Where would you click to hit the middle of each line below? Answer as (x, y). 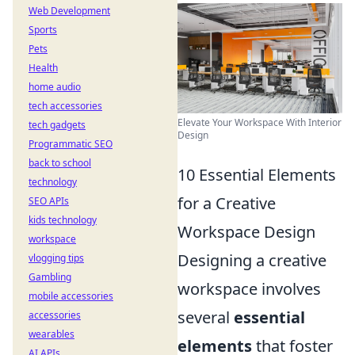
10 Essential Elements (257, 174)
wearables (52, 334)
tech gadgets (57, 125)
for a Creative (227, 203)
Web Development (69, 11)
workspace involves (249, 288)
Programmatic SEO (71, 144)
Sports (43, 30)
